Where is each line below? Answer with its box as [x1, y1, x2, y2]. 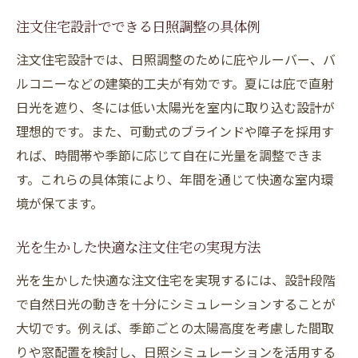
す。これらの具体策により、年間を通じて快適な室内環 [16, 169, 333, 189]
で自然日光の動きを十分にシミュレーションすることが [16, 294, 336, 313]
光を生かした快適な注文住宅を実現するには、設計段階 [16, 270, 336, 289]
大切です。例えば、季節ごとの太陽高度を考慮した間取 [16, 318, 334, 337]
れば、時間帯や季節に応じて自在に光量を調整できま [16, 145, 323, 165]
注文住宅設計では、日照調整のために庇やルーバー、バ [16, 50, 336, 69]
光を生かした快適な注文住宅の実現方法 [16, 242, 261, 257]
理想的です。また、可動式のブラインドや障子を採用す [16, 121, 334, 141]
